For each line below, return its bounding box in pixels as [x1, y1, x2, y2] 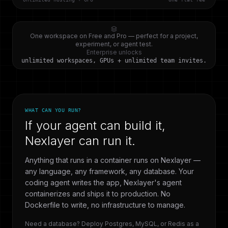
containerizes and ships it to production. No [25, 189, 170, 198]
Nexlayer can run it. [25, 133, 135, 148]
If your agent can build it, [25, 118, 165, 133]
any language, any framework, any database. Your [25, 167, 194, 176]
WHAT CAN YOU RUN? [25, 107, 81, 113]
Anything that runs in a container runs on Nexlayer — [25, 156, 201, 164]
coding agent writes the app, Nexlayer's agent [25, 178, 182, 187]
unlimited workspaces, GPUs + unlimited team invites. [21, 57, 207, 64]
